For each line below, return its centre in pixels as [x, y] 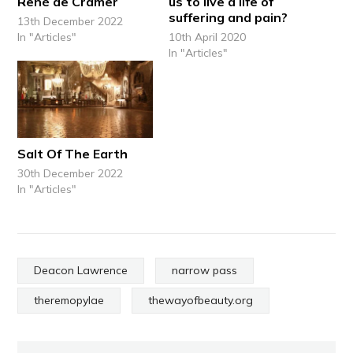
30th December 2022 [71, 173]
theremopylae [69, 300]
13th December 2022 [71, 21]
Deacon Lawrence [81, 270]
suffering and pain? [228, 17]
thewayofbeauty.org [201, 300]
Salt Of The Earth [73, 153]
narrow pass [205, 270]
